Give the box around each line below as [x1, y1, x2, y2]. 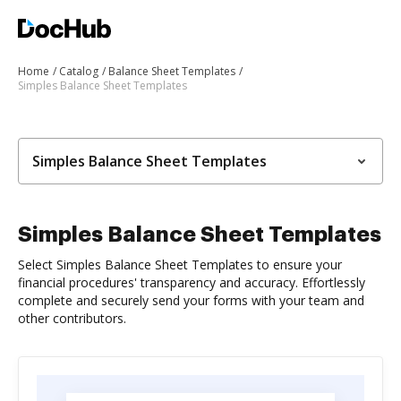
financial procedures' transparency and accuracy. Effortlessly [18, 274, 365, 291]
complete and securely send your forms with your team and [18, 292, 364, 309]
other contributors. [18, 310, 126, 327]
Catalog [59, 64, 98, 79]
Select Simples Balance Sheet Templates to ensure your [18, 256, 342, 273]
